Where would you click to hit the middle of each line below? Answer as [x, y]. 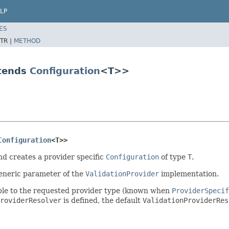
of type [173, 157]
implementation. [189, 174]
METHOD [27, 41]
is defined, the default [102, 200]
